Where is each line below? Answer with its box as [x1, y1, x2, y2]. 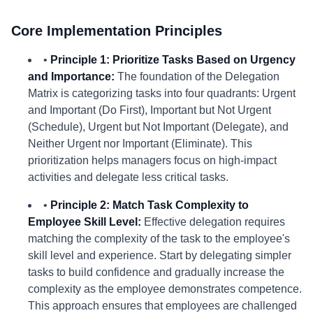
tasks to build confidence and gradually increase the [28, 266, 284, 278]
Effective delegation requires [141, 216, 285, 228]
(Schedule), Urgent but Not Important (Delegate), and [28, 121, 289, 133]
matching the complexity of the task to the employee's [28, 233, 290, 245]
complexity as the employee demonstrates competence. [28, 283, 302, 295]
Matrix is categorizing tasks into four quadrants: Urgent [28, 87, 296, 99]
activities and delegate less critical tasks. [28, 171, 228, 183]
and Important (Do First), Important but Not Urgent [28, 104, 271, 116]
